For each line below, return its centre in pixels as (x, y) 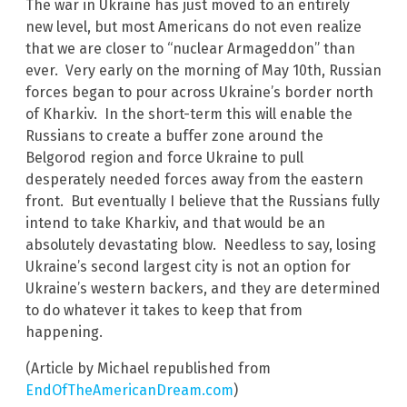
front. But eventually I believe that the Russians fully (203, 201)
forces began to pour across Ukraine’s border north (199, 92)
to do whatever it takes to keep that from (164, 310)
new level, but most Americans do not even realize (194, 26)
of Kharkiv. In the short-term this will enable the (189, 114)
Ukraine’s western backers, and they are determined (203, 288)
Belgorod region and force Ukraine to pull (164, 157)
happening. (64, 332)
